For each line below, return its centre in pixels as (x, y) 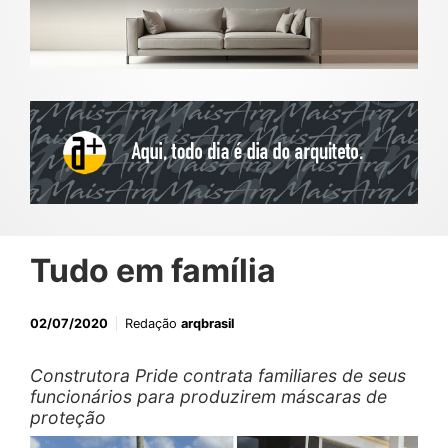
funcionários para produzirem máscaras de (208, 397)
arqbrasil (207, 324)
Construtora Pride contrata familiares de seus (218, 376)
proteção (68, 418)
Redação (153, 324)
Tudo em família (153, 271)
